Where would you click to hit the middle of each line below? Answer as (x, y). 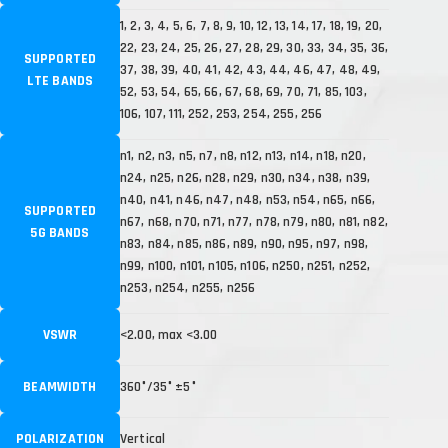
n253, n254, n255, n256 (188, 288)
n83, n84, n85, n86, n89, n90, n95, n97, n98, (244, 244)
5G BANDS (60, 233)
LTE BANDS (60, 81)
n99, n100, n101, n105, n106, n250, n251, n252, (245, 266)
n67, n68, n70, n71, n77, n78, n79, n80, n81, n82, (254, 222)
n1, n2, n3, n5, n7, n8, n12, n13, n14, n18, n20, (243, 156)
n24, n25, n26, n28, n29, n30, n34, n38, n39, (245, 178)
